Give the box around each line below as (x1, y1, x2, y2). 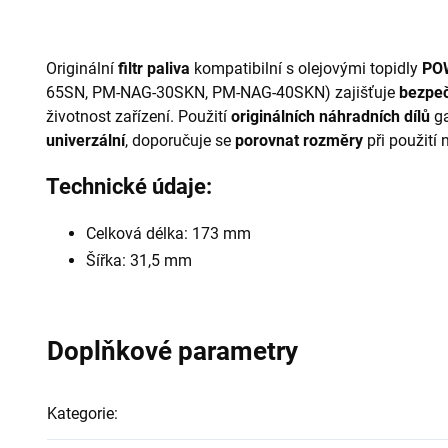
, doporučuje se (125, 131, 235, 150)
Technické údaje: (46, 174, 212, 199)
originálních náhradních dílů (231, 107, 430, 126)
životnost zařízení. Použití (46, 107, 231, 126)
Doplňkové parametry (47, 336, 298, 366)
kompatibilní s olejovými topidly (190, 59, 422, 78)
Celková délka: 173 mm (86, 224, 251, 243)
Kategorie (47, 404, 114, 423)
